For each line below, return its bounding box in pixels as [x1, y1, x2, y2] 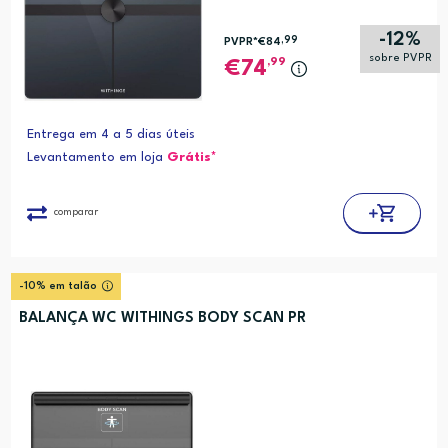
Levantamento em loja [26, 150, 167, 164]
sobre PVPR [368, 52, 432, 64]
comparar [53, 206, 98, 217]
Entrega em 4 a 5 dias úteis [26, 127, 195, 141]
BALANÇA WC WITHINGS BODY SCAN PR [18, 310, 306, 326]
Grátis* [166, 150, 217, 164]
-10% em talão [18, 280, 97, 292]
